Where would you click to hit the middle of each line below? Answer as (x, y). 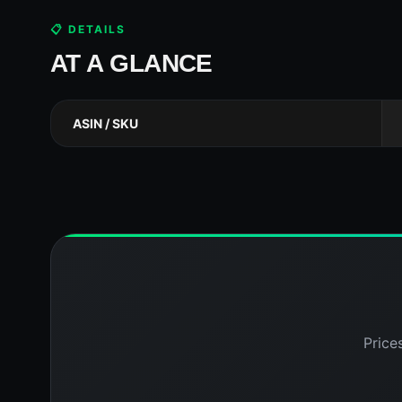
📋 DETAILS (88, 29)
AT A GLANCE (131, 63)
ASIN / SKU (105, 123)
